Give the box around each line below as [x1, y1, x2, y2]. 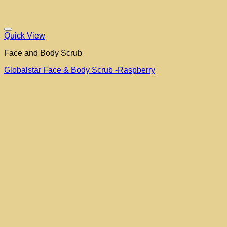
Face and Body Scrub [4, 49, 82, 58]
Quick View [4, 31, 45, 41]
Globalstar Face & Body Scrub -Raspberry [4, 66, 155, 75]
